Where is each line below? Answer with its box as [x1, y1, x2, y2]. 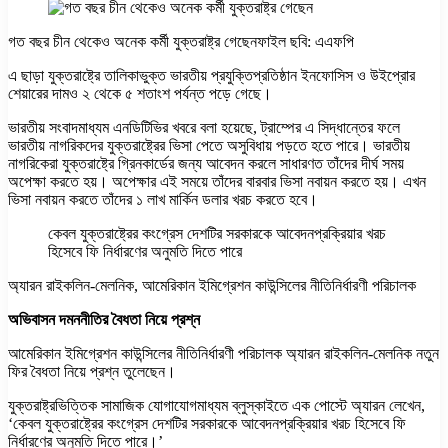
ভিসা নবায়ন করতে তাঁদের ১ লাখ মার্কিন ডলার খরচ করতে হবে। [8, 190, 318, 208]
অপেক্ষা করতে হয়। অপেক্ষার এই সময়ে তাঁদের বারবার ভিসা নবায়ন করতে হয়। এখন [8, 172, 426, 190]
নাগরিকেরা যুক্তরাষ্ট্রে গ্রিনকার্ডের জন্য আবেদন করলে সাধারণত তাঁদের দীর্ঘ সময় [8, 154, 404, 172]
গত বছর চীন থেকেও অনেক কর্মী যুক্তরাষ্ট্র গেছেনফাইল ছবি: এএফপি [8, 32, 354, 50]
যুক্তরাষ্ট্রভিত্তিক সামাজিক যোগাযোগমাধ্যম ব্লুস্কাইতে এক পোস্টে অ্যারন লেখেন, [8, 396, 425, 414]
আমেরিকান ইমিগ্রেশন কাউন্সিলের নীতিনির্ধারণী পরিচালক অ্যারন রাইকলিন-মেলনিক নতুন [8, 344, 439, 362]
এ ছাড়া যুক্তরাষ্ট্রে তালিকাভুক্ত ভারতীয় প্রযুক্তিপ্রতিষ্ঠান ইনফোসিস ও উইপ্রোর [8, 66, 415, 84]
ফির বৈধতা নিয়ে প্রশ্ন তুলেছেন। [8, 362, 176, 380]
